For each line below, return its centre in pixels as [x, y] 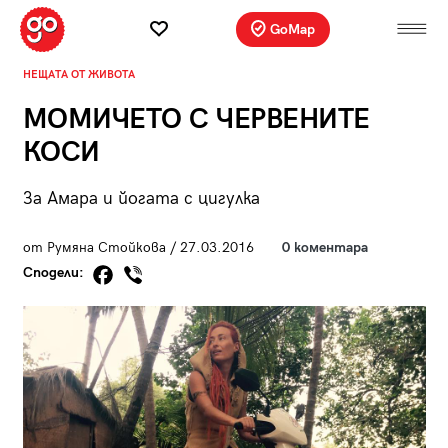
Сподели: [55, 273]
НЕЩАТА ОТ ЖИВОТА [78, 74]
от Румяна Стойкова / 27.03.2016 [138, 247]
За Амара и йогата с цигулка [141, 198]
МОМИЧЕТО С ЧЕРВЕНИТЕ [196, 119]
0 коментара [324, 247]
